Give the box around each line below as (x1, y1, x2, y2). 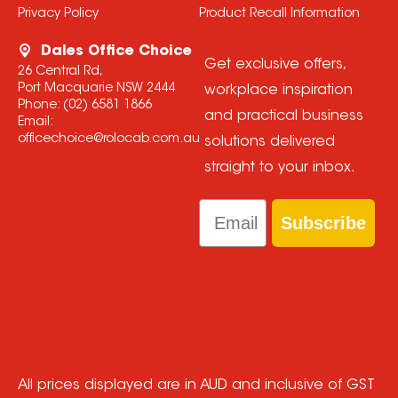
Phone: (17, 99, 63, 113)
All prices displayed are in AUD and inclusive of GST (17, 378, 375, 394)
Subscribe (281, 213, 367, 234)
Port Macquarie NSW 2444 (17, 83, 175, 96)
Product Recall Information (198, 8, 360, 21)
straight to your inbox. (203, 161, 355, 176)
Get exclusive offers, (203, 58, 346, 73)
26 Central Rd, (17, 66, 103, 79)
